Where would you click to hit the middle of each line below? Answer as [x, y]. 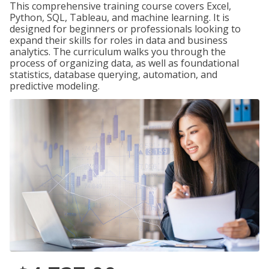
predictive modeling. [55, 86]
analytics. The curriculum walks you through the [118, 52]
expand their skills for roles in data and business [119, 40]
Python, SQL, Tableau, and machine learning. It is [119, 17]
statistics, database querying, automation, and [113, 74]
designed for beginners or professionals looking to [125, 29]
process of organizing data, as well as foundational [124, 63]
